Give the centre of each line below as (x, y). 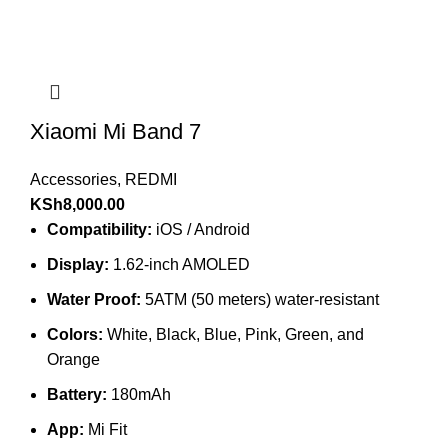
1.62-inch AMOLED (179, 264)
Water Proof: (94, 299)
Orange (73, 359)
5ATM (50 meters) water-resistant (260, 299)
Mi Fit (107, 429)
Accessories (73, 179)
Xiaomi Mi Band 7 (115, 131)
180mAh (141, 394)
